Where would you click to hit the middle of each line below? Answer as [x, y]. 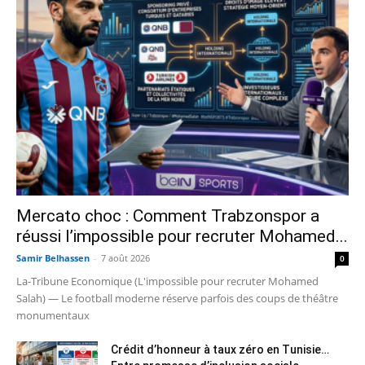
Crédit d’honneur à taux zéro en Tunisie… [220, 350]
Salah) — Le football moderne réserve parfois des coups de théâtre [177, 299]
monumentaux [53, 316]
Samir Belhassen [53, 258]
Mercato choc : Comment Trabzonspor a [168, 216]
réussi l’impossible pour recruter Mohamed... [182, 237]
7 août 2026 [125, 258]
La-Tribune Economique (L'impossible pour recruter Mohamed [167, 281]
